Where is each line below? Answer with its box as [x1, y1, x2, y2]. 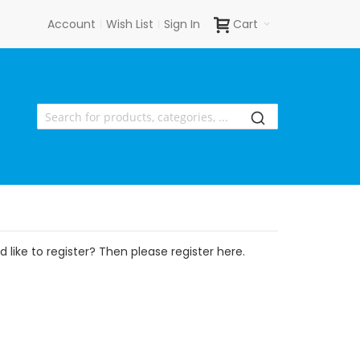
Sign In [164, 16, 200, 32]
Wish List [106, 16, 153, 32]
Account [47, 16, 96, 32]
